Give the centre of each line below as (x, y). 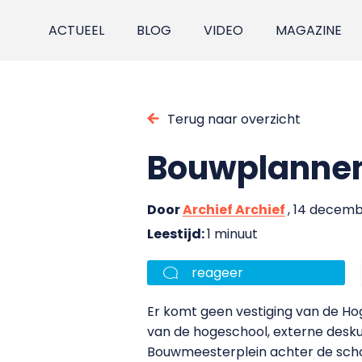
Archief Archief (234, 209)
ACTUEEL (77, 30)
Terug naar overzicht (234, 119)
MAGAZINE (309, 30)
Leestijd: (177, 234)
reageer (217, 272)
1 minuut (232, 234)
